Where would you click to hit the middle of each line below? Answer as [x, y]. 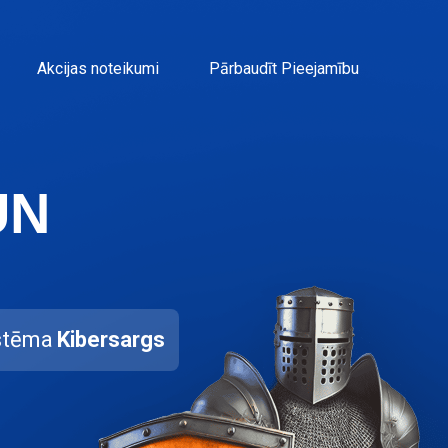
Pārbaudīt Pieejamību [284, 68]
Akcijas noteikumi [98, 68]
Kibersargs [111, 339]
